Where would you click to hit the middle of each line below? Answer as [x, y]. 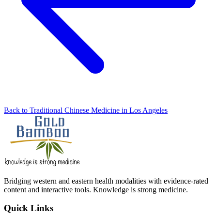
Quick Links [29, 208]
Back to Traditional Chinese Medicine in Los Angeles [86, 110]
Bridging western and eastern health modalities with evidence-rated [106, 181]
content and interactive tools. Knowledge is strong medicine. [96, 189]
